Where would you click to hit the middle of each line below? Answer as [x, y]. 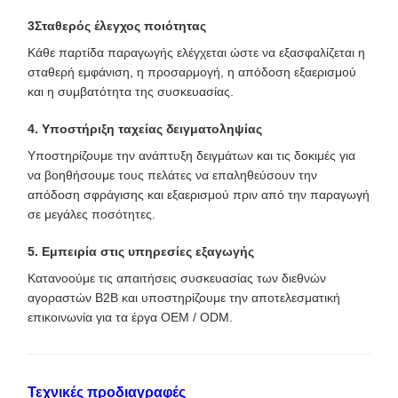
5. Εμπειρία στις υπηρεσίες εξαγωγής [141, 251]
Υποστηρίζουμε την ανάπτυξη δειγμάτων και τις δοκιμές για [191, 155]
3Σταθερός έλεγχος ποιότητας [117, 26]
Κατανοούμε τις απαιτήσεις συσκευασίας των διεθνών [177, 278]
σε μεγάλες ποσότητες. [92, 214]
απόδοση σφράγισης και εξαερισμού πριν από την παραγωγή [199, 195]
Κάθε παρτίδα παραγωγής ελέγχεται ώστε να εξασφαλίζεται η [196, 52]
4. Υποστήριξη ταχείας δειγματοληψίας [145, 129]
